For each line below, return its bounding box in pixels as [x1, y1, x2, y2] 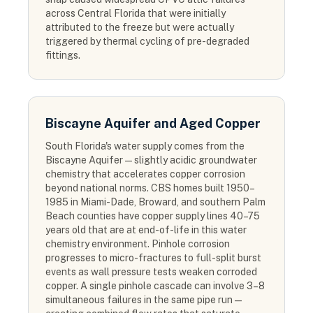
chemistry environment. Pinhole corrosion [45, 238, 230, 249]
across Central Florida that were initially [45, 8, 226, 19]
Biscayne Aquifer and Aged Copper [45, 116, 261, 131]
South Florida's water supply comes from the [45, 140, 245, 152]
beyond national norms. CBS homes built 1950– [45, 182, 255, 194]
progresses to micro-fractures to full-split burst [45, 252, 261, 263]
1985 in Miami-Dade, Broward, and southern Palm [45, 196, 265, 208]
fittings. [45, 50, 80, 61]
